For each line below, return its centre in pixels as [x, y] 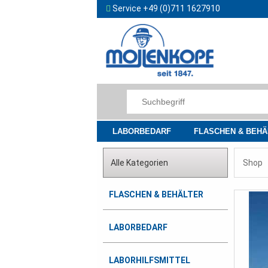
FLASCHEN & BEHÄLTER [156, 195]
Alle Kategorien [139, 163]
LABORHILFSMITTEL [150, 261]
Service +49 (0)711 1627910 [165, 8]
